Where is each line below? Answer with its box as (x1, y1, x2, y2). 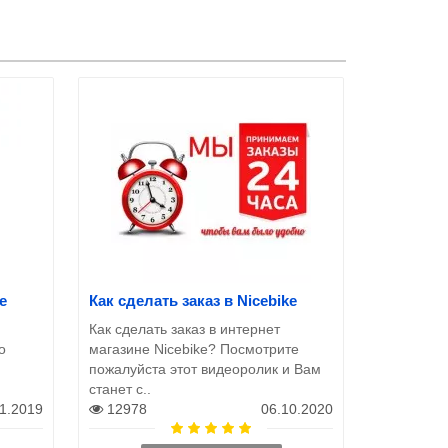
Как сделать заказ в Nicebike (89, 291, 297, 309)
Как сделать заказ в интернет (89, 320, 280, 337)
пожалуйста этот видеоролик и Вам (89, 360, 321, 377)
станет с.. (89, 380, 151, 397)
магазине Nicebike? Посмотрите (89, 340, 299, 357)
